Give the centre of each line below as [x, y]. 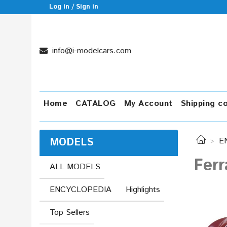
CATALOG [96, 104]
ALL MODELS [75, 167]
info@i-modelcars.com [90, 51]
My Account [148, 104]
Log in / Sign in [74, 7]
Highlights [143, 190]
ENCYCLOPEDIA [81, 190]
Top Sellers [70, 212]
